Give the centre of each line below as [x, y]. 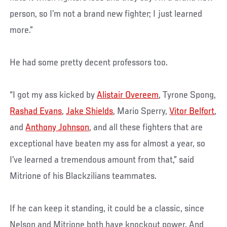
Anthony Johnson [58, 127]
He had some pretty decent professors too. [89, 63]
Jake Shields [90, 111]
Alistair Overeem [128, 95]
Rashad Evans [36, 111]
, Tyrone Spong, [187, 95]
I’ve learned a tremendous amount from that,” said [102, 160]
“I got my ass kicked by [53, 95]
